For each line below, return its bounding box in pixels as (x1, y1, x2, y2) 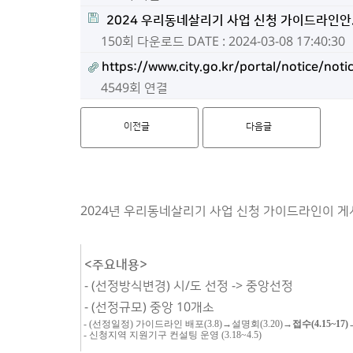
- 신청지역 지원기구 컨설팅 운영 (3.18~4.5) (81, 329, 262, 340)
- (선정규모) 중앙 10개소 (81, 300, 217, 314)
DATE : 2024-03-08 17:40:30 (188, 35, 345, 49)
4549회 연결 (101, 81, 168, 95)
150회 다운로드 (101, 35, 184, 49)
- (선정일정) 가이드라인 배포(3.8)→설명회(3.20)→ (81, 318, 292, 329)
